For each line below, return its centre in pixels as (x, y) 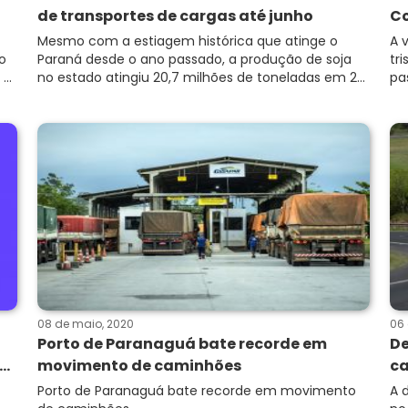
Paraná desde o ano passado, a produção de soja (194, 59)
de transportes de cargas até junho (175, 16)
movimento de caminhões (139, 366)
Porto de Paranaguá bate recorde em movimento (197, 391)
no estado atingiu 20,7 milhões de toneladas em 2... (201, 77)
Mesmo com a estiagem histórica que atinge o (188, 41)
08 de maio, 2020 (86, 324)
